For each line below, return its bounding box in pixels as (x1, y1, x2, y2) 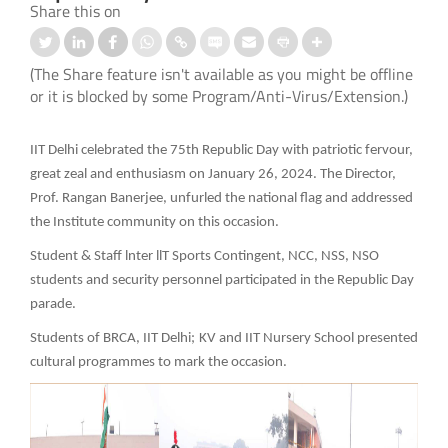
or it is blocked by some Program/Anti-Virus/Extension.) (30, 83, 408, 108)
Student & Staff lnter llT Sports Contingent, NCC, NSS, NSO (30, 248, 379, 264)
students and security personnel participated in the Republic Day (30, 272, 414, 288)
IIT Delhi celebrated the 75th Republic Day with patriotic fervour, (30, 142, 413, 158)
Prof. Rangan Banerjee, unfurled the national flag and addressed (30, 190, 413, 206)
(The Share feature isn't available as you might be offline (30, 61, 413, 86)
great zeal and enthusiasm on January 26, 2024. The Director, (30, 166, 396, 182)
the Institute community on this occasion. (30, 214, 279, 230)
